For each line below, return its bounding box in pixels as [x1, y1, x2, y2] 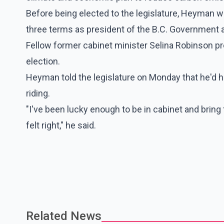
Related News [26, 208, 101, 223]
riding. [26, 87, 50, 98]
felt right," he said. [26, 119, 96, 130]
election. [26, 55, 60, 66]
